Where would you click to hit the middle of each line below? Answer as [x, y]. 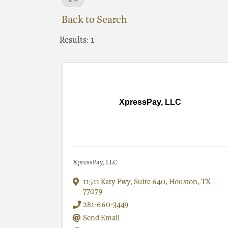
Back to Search [94, 20]
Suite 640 [150, 182]
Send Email [101, 218]
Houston [183, 182]
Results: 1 [77, 40]
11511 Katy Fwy [107, 182]
